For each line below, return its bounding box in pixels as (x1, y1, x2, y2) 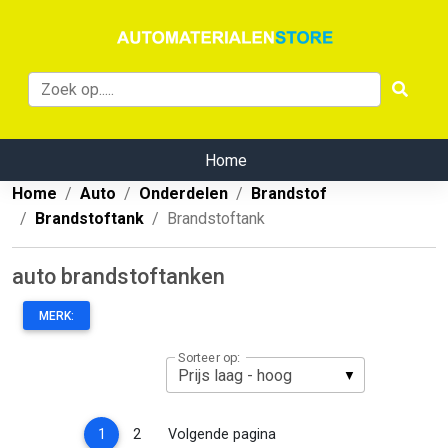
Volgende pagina (167, 425, 276, 443)
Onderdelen (139, 184, 228, 204)
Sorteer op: (178, 349, 240, 366)
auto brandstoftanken (12, 264, 225, 290)
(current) (104, 424, 162, 442)
